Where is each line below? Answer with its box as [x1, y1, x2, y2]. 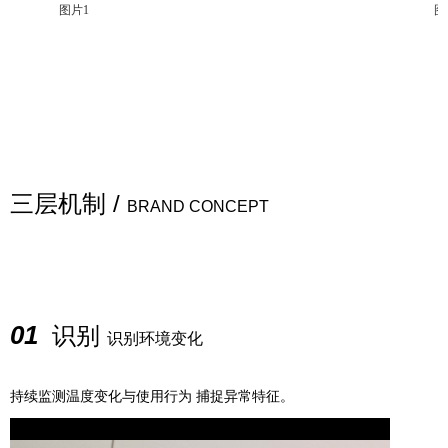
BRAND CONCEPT [127, 198, 269, 215]
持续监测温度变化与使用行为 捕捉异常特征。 [10, 386, 294, 405]
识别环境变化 [107, 330, 203, 347]
